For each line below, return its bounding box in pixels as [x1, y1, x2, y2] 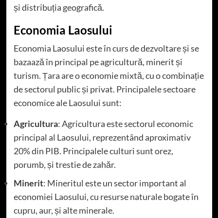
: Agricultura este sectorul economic [57, 118, 193, 129]
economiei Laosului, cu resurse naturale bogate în [13, 191, 199, 202]
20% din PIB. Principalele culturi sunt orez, [13, 145, 173, 157]
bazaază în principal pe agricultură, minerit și [13, 56, 182, 68]
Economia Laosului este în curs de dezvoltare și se [13, 43, 199, 54]
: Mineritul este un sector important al [43, 178, 186, 189]
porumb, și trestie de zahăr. [13, 159, 116, 170]
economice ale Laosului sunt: [13, 97, 122, 109]
